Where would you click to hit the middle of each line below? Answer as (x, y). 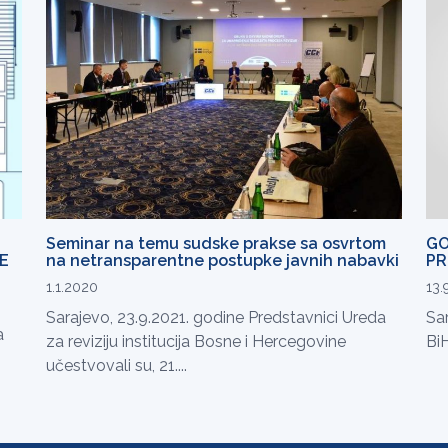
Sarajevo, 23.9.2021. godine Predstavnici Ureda (216, 317)
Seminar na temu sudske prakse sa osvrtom (216, 243)
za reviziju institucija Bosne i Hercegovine (196, 341)
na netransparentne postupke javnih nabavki (222, 260)
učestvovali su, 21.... (116, 365)
